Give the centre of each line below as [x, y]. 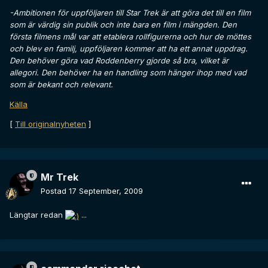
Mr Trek [60, 177]
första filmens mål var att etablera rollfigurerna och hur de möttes [130, 37]
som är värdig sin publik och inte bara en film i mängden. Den [123, 25]
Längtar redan [37, 215]
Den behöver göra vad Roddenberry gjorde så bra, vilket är [119, 61]
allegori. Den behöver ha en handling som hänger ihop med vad [128, 73]
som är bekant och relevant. [61, 85]
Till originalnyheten [51, 124]
